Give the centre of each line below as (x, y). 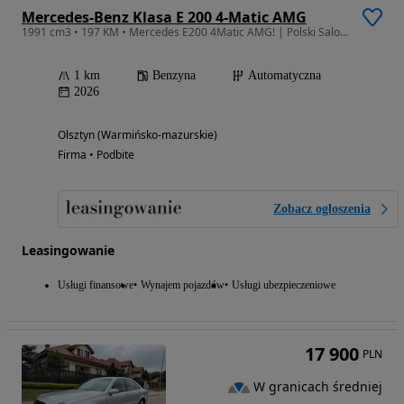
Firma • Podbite (96, 155)
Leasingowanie (68, 251)
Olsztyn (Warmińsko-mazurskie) (138, 135)
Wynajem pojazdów (183, 285)
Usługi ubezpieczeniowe (284, 285)
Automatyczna (285, 76)
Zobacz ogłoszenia (322, 209)
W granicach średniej (318, 387)
